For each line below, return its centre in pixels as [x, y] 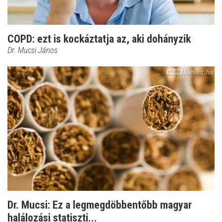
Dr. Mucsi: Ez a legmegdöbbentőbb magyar [100, 205]
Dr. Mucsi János [32, 50]
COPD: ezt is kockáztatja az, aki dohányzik [99, 39]
